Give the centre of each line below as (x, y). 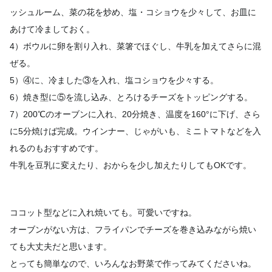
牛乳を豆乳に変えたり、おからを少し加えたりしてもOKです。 (130, 165)
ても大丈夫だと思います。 (60, 246)
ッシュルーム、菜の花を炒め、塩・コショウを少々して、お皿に (133, 12)
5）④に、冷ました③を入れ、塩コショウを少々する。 (114, 80)
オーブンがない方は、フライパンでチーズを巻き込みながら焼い (133, 229)
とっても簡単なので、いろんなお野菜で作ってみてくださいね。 (133, 263)
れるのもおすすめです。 (56, 148)
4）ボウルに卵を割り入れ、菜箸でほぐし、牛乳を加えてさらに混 (135, 46)
